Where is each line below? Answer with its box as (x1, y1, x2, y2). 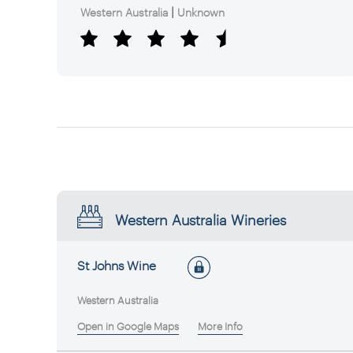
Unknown (177, 5, 225, 19)
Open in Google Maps (76, 320, 179, 333)
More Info (197, 320, 243, 333)
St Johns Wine (76, 257, 156, 273)
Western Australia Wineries (114, 210, 286, 229)
